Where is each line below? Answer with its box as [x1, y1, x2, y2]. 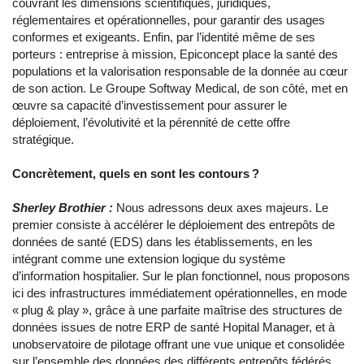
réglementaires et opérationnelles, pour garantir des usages [12, 13, 325, 28]
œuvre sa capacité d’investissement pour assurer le [12, 98, 287, 113]
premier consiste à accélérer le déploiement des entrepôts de [12, 218, 335, 232]
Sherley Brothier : [12, 201, 113, 215]
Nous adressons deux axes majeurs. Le [113, 201, 328, 215]
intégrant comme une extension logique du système [12, 252, 285, 266]
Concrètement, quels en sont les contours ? [12, 167, 259, 181]
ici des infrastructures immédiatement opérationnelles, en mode [12, 286, 347, 301]
